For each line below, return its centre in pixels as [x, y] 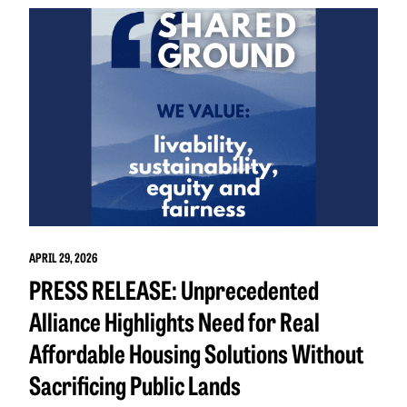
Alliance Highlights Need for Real [174, 321]
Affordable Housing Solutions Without [196, 353]
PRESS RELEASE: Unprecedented [174, 289]
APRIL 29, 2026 [63, 258]
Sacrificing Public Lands [137, 385]
